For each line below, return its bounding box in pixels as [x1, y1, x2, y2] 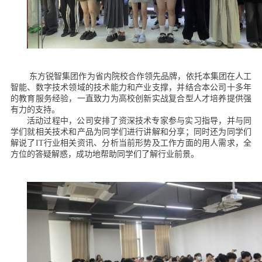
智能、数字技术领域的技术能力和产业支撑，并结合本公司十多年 [10, 82, 252, 92]
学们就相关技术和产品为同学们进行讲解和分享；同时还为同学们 [10, 127, 252, 136]
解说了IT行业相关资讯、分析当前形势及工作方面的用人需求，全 [10, 138, 252, 147]
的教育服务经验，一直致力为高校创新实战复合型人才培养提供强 [10, 94, 252, 103]
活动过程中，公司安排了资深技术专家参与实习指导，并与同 [26, 116, 252, 125]
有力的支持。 [10, 105, 60, 114]
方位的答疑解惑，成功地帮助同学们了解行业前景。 [10, 149, 199, 158]
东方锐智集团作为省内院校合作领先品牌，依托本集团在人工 [26, 71, 252, 81]
